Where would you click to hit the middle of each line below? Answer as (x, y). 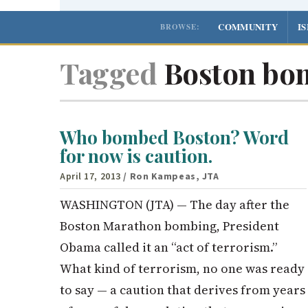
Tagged (108, 73)
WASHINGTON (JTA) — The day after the (175, 204)
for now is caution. (136, 156)
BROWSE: (180, 26)
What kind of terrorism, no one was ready (182, 268)
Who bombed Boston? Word (174, 137)
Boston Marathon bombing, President (169, 225)
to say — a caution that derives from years (183, 289)
